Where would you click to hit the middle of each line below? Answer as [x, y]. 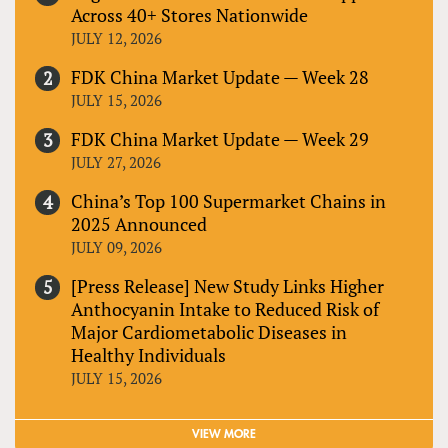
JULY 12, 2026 [116, 37]
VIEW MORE [224, 433]
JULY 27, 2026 [116, 161]
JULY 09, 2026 [116, 246]
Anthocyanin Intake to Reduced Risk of [225, 308]
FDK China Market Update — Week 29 [220, 138]
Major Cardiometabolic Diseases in [209, 331]
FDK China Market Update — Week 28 [220, 76]
